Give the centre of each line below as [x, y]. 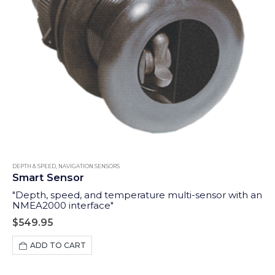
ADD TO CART [58, 245]
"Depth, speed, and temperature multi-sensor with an [137, 195]
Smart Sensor [48, 177]
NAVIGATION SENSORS [89, 166]
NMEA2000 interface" [63, 205]
